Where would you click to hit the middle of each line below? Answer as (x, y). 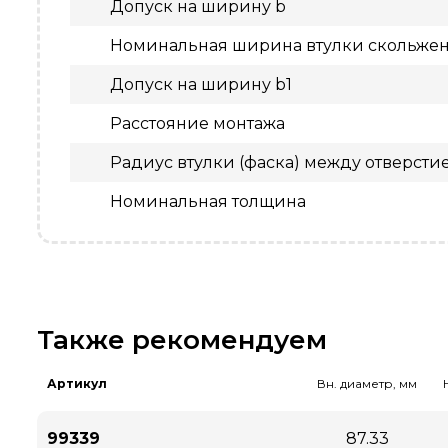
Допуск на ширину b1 (201, 84)
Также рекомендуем (182, 340)
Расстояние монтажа (197, 123)
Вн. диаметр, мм (367, 383)
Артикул (77, 383)
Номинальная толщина (208, 201)
